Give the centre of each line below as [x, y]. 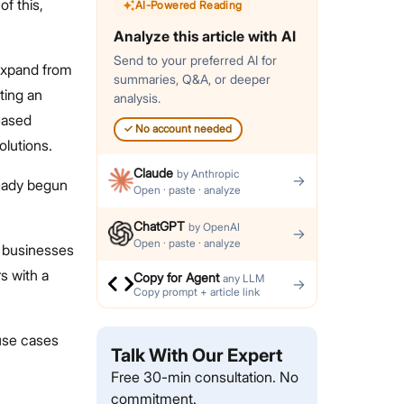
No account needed [183, 129]
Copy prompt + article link [196, 291]
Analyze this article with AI [204, 36]
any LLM [243, 278]
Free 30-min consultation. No [204, 376]
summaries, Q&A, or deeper [192, 79]
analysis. [137, 98]
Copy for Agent [176, 277]
